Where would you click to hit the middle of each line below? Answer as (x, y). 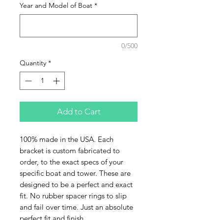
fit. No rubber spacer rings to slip (73, 195)
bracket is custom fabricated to (70, 150)
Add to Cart (79, 111)
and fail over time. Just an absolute (76, 207)
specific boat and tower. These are (75, 173)
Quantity (33, 63)
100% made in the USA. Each (67, 139)
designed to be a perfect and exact (76, 184)
